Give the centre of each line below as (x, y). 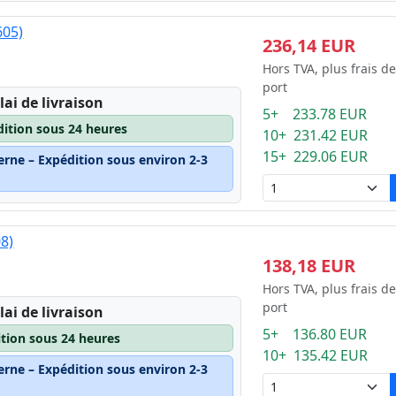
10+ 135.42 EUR (315, 355)
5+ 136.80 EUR (314, 334)
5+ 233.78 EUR (314, 114)
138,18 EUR (308, 266)
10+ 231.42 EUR (315, 135)
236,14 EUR (308, 46)
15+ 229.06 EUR (315, 156)
